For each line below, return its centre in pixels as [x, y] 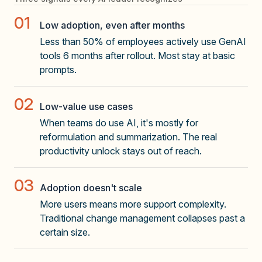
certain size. [65, 232]
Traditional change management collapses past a [142, 218]
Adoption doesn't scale [91, 187]
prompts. [58, 69]
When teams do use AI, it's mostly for [119, 123]
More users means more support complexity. [133, 204]
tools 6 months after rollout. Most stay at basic [137, 55]
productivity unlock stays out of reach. [121, 151]
